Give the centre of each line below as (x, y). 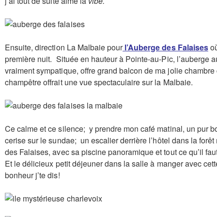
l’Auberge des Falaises (165, 47)
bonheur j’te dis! (32, 175)
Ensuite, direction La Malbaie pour (64, 47)
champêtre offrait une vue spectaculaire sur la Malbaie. (102, 82)
